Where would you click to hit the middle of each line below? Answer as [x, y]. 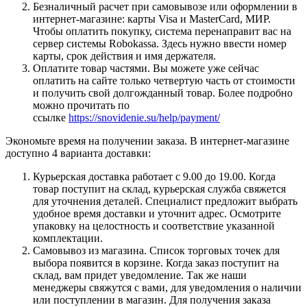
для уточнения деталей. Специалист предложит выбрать [165, 201]
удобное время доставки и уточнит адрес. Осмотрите [157, 213]
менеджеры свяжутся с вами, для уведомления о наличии [167, 287]
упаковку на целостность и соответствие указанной [154, 225]
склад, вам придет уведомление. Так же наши [140, 275]
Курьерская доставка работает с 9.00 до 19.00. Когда [154, 176]
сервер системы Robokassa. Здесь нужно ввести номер [160, 43]
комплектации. [68, 238]
